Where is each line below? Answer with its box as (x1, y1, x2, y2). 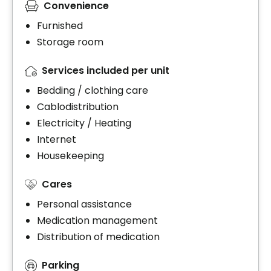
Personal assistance (37, 197, 132, 211)
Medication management (37, 213, 158, 227)
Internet (37, 132, 76, 146)
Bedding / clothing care (37, 83, 148, 97)
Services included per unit (42, 64, 169, 78)
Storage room (37, 35, 103, 50)
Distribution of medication (37, 229, 160, 244)
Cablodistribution (37, 99, 119, 114)
